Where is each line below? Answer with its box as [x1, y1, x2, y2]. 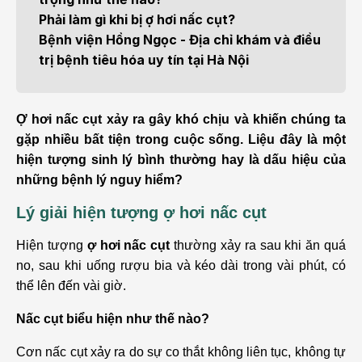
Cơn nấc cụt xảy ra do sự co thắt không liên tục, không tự [16, 345, 346, 359]
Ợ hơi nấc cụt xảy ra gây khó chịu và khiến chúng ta [16, 112, 346, 126]
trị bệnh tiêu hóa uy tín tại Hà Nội [39, 52, 249, 68]
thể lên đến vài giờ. [16, 279, 129, 293]
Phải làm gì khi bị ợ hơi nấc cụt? [39, 11, 235, 27]
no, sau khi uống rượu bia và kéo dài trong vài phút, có [16, 259, 346, 272]
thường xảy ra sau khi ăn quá [170, 238, 347, 252]
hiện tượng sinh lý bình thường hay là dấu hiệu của [16, 153, 346, 166]
